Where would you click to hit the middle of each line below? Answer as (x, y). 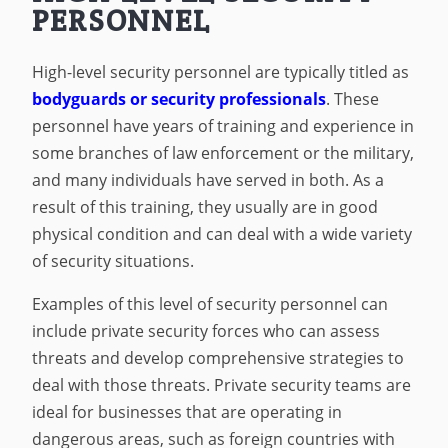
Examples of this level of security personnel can (210, 303)
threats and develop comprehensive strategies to (218, 357)
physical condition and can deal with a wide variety (222, 234)
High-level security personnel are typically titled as (221, 72)
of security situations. (115, 261)
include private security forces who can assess (206, 330)
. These (353, 99)
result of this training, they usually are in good (205, 207)
